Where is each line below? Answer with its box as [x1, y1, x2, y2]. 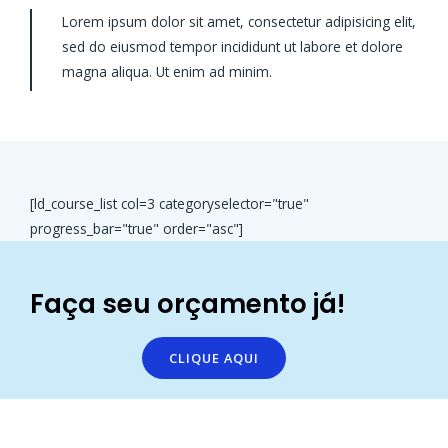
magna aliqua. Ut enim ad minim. [62, 62, 272, 81]
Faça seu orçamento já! [30, 285, 345, 322]
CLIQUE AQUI [169, 348, 259, 367]
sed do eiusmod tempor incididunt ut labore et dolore [62, 37, 403, 56]
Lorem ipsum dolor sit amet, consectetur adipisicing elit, [62, 12, 416, 31]
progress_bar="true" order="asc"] [30, 218, 243, 238]
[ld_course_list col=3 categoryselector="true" [30, 193, 309, 213]
